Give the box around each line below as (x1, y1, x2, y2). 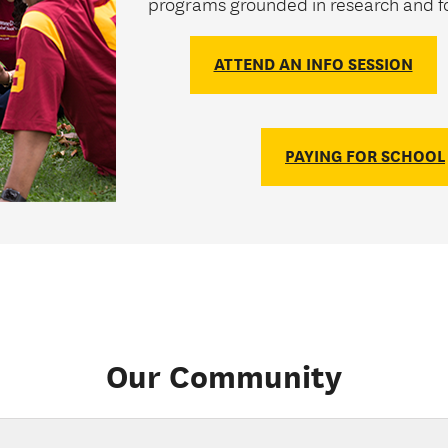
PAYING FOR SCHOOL (285, 147, 445, 167)
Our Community (106, 358, 342, 396)
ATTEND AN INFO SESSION (213, 55, 413, 75)
